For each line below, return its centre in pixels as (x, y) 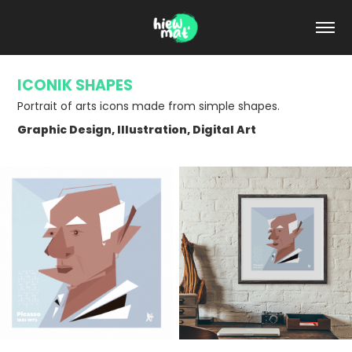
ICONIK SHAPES (75, 87)
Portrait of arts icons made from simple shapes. (149, 107)
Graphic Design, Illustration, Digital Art (137, 131)
